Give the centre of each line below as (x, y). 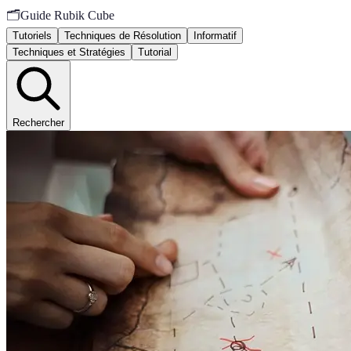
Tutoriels (32, 36)
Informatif (215, 36)
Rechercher (38, 123)
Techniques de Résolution (123, 36)
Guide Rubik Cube (67, 15)
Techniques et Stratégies (69, 52)
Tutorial (155, 52)
